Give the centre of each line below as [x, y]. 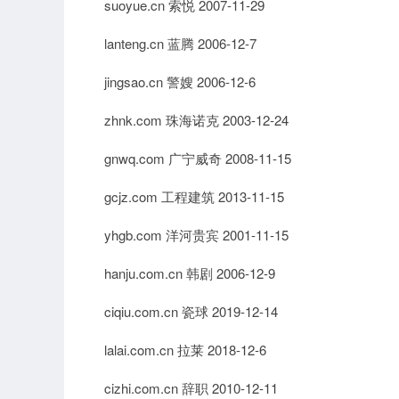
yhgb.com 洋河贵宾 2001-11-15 [196, 235]
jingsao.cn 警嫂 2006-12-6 [180, 81]
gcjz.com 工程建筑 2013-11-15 [194, 196]
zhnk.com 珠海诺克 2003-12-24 [196, 120]
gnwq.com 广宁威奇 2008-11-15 [198, 158]
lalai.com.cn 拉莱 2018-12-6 [185, 350]
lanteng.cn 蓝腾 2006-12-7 [180, 43]
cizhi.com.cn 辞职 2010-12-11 [191, 388]
